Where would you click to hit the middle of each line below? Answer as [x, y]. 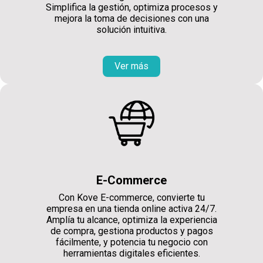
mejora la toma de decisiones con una [131, 18]
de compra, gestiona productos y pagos [131, 231]
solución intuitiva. [131, 29]
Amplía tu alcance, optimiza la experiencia [131, 220]
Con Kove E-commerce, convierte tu [131, 197]
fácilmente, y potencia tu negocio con [131, 242]
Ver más [131, 66]
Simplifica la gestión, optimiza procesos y [131, 7]
